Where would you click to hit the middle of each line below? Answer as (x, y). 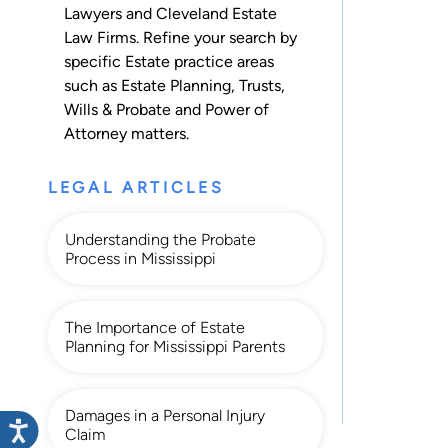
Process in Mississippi (140, 258)
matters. (158, 133)
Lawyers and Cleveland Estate (170, 13)
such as (92, 85)
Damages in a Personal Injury (165, 415)
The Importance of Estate (155, 327)
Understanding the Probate (160, 239)
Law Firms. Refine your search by (180, 37)
